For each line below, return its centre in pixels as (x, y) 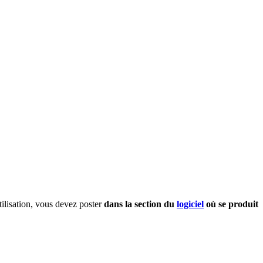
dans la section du (140, 204)
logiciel (190, 204)
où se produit (231, 204)
